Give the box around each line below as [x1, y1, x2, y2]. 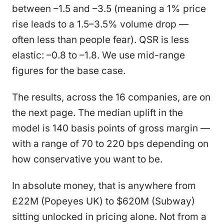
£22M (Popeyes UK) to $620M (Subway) [12, 195, 195, 207]
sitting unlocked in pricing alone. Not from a [12, 210, 206, 222]
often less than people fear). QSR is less [12, 33, 189, 45]
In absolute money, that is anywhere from [12, 179, 196, 191]
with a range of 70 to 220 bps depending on [12, 137, 208, 149]
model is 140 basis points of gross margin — [12, 122, 210, 134]
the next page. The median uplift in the [12, 106, 183, 118]
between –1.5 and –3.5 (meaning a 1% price [12, 2, 206, 14]
